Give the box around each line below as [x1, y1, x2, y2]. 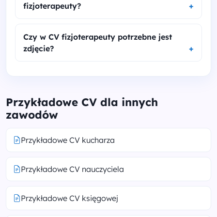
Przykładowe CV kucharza [21, 135, 115, 145]
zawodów [6, 108, 58, 122]
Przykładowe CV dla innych [6, 95, 158, 109]
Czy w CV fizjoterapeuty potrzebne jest [23, 32, 172, 42]
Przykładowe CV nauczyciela [21, 164, 124, 174]
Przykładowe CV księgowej [21, 193, 118, 203]
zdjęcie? [23, 44, 54, 54]
